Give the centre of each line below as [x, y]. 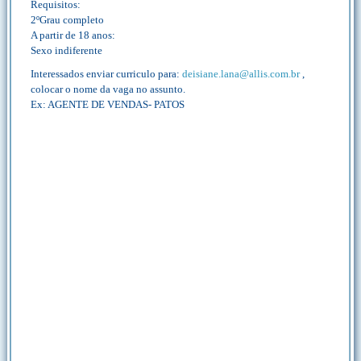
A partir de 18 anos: [73, 35]
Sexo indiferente [66, 50]
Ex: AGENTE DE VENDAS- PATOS [108, 104]
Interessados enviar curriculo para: [106, 74]
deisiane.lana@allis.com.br [241, 74]
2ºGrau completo [67, 20]
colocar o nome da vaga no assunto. [108, 89]
